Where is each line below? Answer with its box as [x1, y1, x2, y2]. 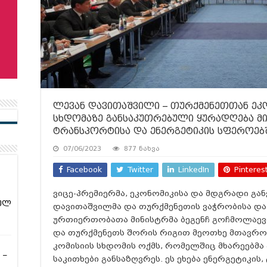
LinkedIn [178, 164, 209, 175]
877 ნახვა [124, 144, 160, 153]
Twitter [128, 164, 153, 175]
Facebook [67, 164, 102, 175]
